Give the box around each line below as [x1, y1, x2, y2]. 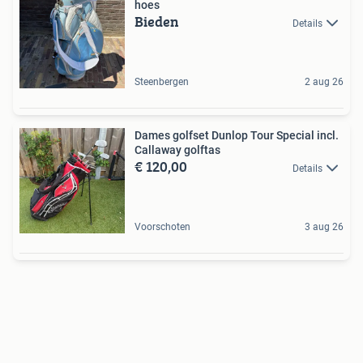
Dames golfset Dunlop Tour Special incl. [135, 129, 339, 142]
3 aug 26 [305, 221, 344, 233]
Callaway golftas [135, 143, 220, 156]
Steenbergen [135, 76, 189, 88]
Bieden [135, 11, 179, 32]
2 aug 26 [305, 76, 344, 88]
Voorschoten [135, 221, 190, 233]
